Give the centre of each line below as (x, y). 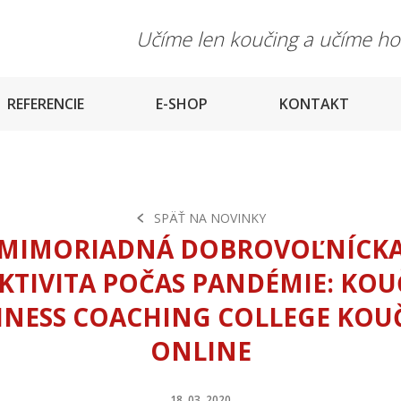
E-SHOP (182, 104)
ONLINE (200, 350)
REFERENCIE (46, 104)
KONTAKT (314, 104)
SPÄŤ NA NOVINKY (210, 218)
